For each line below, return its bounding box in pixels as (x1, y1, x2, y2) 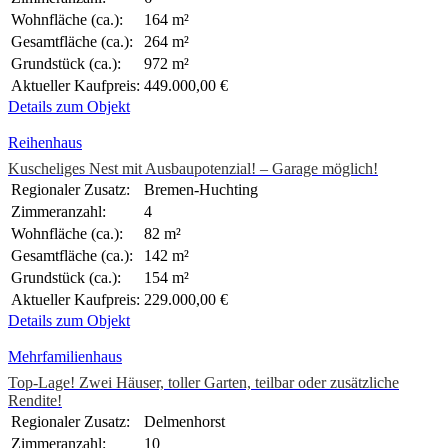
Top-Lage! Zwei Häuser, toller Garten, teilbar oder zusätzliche (8, 374, 399, 392)
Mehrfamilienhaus (8, 348, 122, 366)
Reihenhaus (8, 134, 82, 152)
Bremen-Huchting (144, 181, 258, 199)
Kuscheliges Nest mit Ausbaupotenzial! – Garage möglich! (8, 160, 378, 178)
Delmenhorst (144, 413, 225, 431)
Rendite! (8, 392, 62, 410)
